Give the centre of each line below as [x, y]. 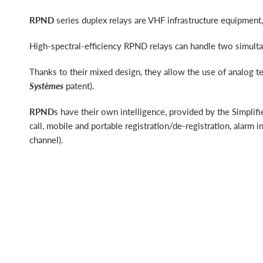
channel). [46, 140]
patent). [79, 86]
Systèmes [46, 86]
